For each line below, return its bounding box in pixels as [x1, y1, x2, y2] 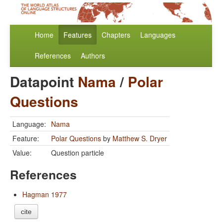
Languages [140, 30, 175, 40]
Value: [12, 148, 32, 158]
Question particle [51, 148, 104, 158]
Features [63, 30, 92, 40]
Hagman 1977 [22, 189, 67, 200]
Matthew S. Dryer [112, 133, 167, 144]
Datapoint [10, 71, 78, 92]
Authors [81, 51, 105, 61]
